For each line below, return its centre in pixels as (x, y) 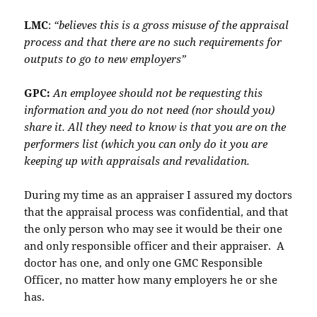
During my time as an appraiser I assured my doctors (158, 195)
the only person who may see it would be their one (154, 229)
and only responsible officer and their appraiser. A (155, 246)
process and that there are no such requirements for (153, 42)
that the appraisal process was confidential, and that (156, 212)
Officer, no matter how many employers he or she (151, 280)
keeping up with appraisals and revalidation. (139, 161)
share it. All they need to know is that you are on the (155, 127)
